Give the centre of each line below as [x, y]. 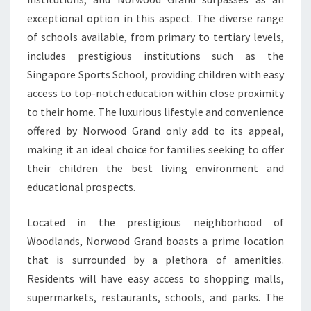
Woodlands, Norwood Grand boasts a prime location [155, 241]
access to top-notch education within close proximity [155, 93]
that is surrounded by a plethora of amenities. [155, 260]
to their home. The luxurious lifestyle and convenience [155, 112]
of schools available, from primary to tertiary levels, [155, 37]
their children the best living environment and [155, 168]
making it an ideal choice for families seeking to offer [155, 150]
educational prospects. [81, 187]
